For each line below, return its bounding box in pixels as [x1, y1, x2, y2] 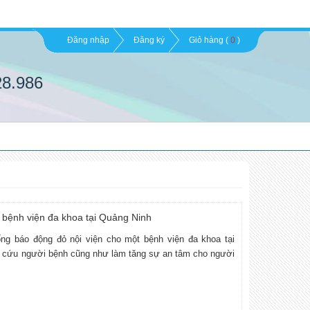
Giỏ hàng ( [189, 35, 228, 45]
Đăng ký [134, 35, 165, 45]
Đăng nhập [67, 35, 109, 45]
